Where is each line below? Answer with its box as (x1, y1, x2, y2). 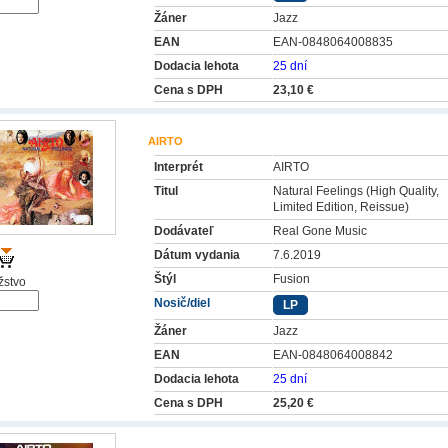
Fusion (273, 272, 310, 286)
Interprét (154, 160, 203, 174)
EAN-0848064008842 (273, 348, 393, 362)
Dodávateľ (154, 224, 214, 238)
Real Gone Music (273, 224, 367, 238)
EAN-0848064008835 (273, 35, 393, 49)
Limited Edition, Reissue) (273, 200, 409, 214)
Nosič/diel (154, 296, 210, 310)
